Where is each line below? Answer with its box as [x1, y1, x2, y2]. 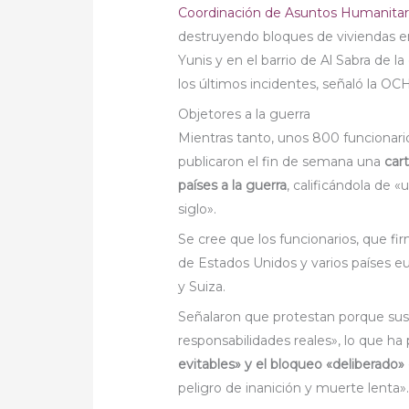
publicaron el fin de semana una [178, 153, 385, 171]
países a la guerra [178, 177, 288, 194]
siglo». [178, 201, 217, 218]
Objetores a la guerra [178, 106, 311, 123]
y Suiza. [178, 278, 226, 296]
